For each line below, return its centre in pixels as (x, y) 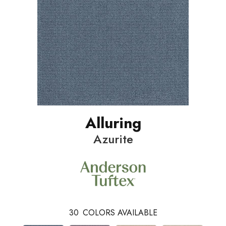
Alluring (113, 123)
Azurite (113, 139)
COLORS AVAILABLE (120, 213)
